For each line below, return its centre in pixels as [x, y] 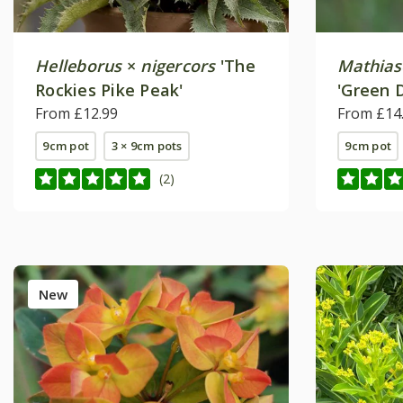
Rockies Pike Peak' [109, 90]
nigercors [178, 65]
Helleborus [79, 65]
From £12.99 [76, 113]
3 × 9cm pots [147, 145]
